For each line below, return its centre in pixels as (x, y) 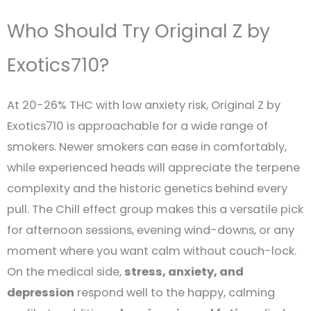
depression (41, 293)
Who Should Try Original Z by (138, 31)
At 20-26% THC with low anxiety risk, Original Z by (144, 106)
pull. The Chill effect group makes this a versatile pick (155, 210)
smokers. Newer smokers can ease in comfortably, (147, 147)
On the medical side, (66, 272)
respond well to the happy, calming (175, 293)
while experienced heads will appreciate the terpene (153, 168)
